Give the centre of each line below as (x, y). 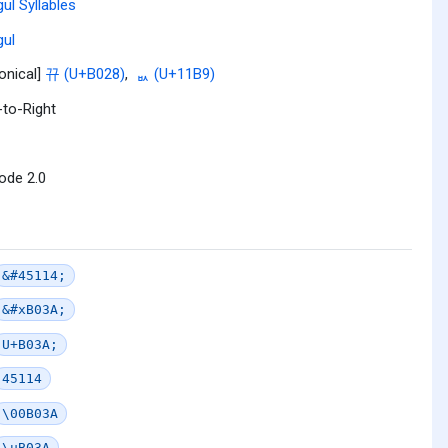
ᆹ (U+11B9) (175, 74)
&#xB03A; (34, 309)
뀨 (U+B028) (85, 74)
